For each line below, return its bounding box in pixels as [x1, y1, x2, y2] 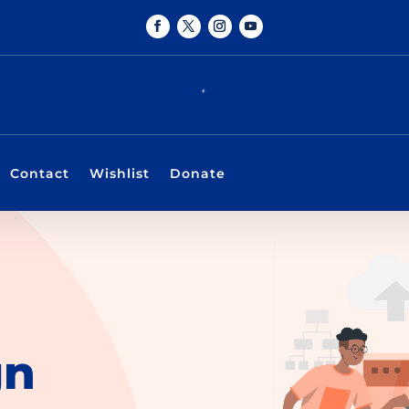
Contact [9, 164, 69, 182]
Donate [169, 164, 225, 182]
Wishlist [89, 164, 150, 182]
